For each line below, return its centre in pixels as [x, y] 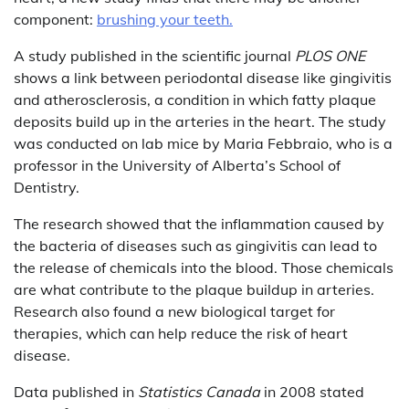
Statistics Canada [199, 391]
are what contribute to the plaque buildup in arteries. [194, 289]
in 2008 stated [312, 391]
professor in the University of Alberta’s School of [177, 165]
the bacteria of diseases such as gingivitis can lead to [195, 245]
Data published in [76, 391]
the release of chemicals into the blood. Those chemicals [204, 267]
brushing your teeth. [165, 19]
